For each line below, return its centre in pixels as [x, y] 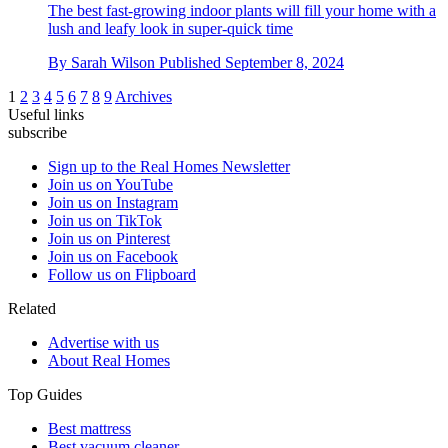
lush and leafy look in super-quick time [170, 28]
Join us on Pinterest [109, 238]
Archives [143, 96]
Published [192, 62]
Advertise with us [103, 342]
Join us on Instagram [113, 202]
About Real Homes [109, 360]
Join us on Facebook [113, 256]
